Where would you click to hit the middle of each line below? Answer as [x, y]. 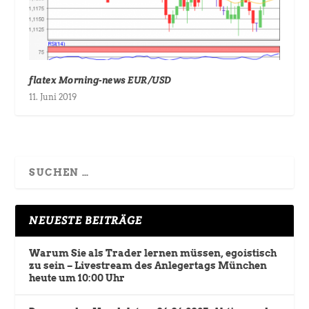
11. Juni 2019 [53, 97]
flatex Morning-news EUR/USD [100, 80]
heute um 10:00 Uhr [77, 278]
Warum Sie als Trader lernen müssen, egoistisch [153, 253]
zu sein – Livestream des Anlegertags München [148, 265]
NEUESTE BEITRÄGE [86, 220]
